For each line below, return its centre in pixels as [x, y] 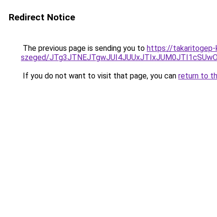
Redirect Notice [42, 17]
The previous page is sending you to [84, 48]
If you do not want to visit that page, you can [100, 76]
